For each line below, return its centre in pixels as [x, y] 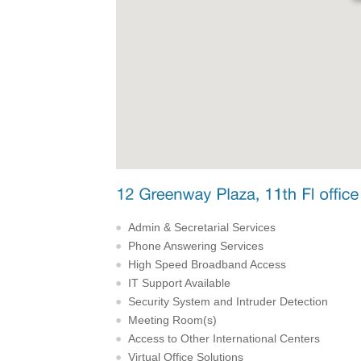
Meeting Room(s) [172, 320]
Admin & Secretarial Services [201, 227]
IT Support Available [179, 282]
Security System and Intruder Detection [228, 301]
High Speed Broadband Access [207, 264]
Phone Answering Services [195, 245]
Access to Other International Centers [224, 338]
